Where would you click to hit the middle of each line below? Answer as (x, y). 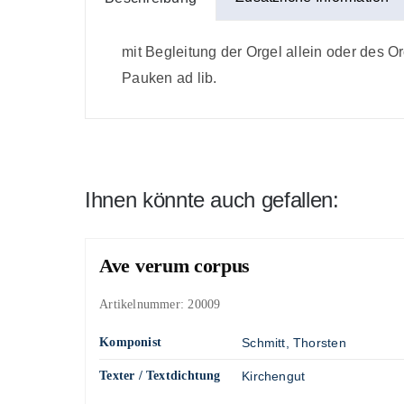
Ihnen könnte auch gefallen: (212, 200)
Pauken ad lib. (170, 78)
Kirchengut (274, 376)
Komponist (131, 343)
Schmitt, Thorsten (294, 343)
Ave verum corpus (174, 266)
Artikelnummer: (144, 305)
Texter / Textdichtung (160, 376)
